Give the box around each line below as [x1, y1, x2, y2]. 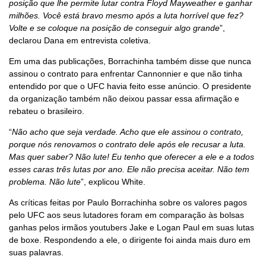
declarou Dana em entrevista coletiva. [9, 35, 151, 45]
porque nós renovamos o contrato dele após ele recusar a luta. [9, 139, 246, 149]
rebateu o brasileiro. [9, 106, 84, 116]
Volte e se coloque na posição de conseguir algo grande [9, 23, 220, 33]
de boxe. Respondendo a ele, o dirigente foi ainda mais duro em [9, 235, 251, 245]
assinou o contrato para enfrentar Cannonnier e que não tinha [9, 68, 242, 78]
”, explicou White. [81, 176, 145, 186]
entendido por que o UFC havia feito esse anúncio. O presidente [9, 81, 251, 91]
